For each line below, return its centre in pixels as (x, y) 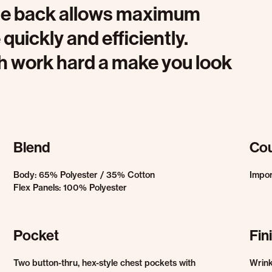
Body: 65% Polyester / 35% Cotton (84, 175)
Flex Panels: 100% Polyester (70, 188)
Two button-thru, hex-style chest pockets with (104, 263)
